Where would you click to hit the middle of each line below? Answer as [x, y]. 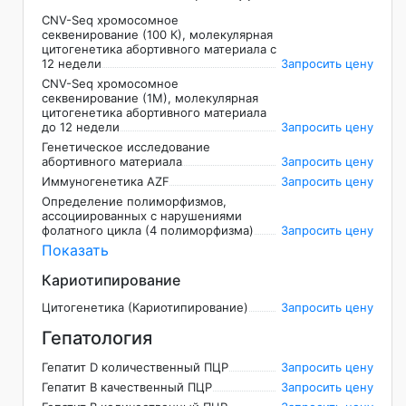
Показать [75, 251]
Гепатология [97, 338]
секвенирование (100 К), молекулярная [157, 35]
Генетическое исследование [126, 147]
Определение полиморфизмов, [134, 202]
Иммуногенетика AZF [106, 182]
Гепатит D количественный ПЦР [135, 367]
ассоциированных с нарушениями [142, 216]
